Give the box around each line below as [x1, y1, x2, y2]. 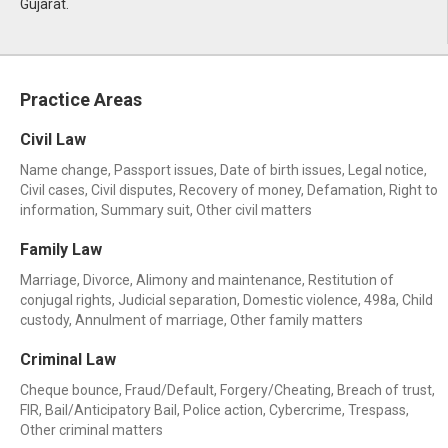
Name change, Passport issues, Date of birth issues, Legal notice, [20, 162, 427, 178]
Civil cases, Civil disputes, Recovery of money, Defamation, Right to [20, 182, 438, 198]
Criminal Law [20, 350, 116, 369]
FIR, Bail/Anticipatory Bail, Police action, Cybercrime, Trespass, [20, 402, 409, 418]
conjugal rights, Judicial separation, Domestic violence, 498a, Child [20, 292, 433, 308]
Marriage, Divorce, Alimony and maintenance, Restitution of [20, 272, 394, 288]
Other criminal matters [20, 422, 163, 438]
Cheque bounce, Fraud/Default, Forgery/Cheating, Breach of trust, [20, 382, 435, 398]
